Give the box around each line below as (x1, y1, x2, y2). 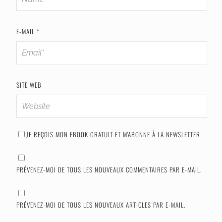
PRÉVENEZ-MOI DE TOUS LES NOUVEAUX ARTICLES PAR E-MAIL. (16, 200, 185, 210)
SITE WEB (16, 80, 42, 90)
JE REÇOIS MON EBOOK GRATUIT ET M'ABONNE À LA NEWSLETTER (26, 129, 200, 140)
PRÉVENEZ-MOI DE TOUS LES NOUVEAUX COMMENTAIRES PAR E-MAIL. (16, 165, 202, 175)
